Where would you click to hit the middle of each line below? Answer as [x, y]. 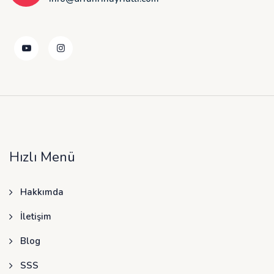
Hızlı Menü [42, 157]
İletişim [36, 217]
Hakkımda [42, 192]
